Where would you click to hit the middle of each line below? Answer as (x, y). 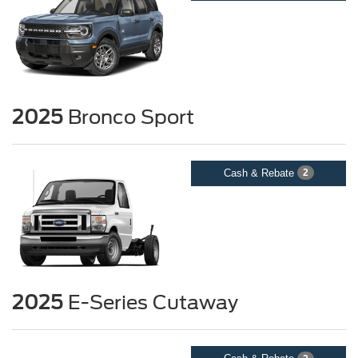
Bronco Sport (129, 117)
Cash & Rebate (260, 173)
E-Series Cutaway (151, 303)
